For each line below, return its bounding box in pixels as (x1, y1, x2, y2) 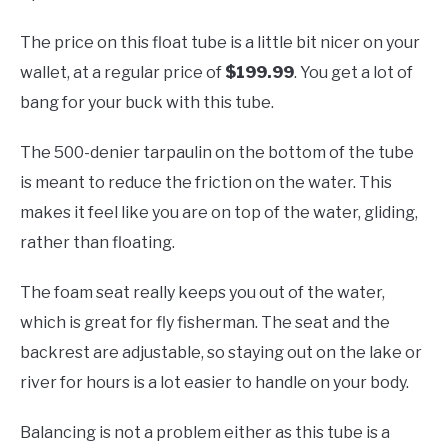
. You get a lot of (294, 62, 413, 82)
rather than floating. (20, 232, 175, 252)
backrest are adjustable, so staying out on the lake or (20, 342, 422, 362)
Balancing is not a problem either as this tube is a (20, 422, 390, 442)
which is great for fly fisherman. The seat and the (20, 312, 390, 332)
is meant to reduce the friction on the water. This (20, 172, 392, 192)
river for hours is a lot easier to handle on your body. (20, 372, 409, 392)
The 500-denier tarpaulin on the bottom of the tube (20, 142, 414, 162)
